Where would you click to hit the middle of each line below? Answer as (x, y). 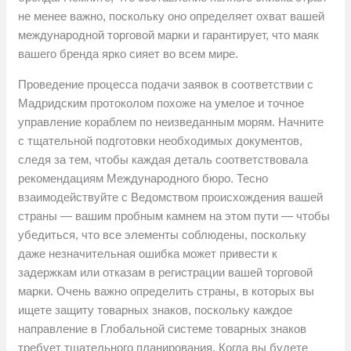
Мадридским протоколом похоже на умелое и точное (161, 103)
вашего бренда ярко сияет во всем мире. (128, 54)
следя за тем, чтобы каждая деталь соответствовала (163, 160)
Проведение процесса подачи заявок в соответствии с (166, 85)
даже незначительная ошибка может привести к (148, 254)
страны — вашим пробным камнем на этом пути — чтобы (174, 216)
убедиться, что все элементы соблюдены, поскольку (163, 235)
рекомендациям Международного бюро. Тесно (143, 179)
